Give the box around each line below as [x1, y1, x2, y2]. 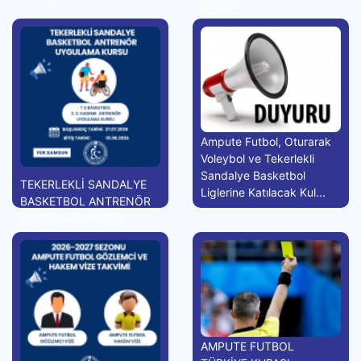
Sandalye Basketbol [201, 168, 305, 182]
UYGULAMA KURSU [20, 211, 124, 226]
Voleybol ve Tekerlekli [201, 151, 314, 165]
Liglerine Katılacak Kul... [201, 185, 326, 199]
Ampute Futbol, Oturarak [201, 134, 331, 148]
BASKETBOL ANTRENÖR [20, 194, 151, 209]
